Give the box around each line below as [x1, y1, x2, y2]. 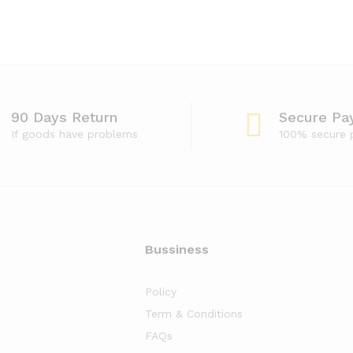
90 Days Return [11, 109, 117, 125]
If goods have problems [11, 128, 138, 140]
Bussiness [145, 242, 209, 257]
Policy [145, 285, 176, 298]
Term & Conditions [145, 307, 243, 320]
